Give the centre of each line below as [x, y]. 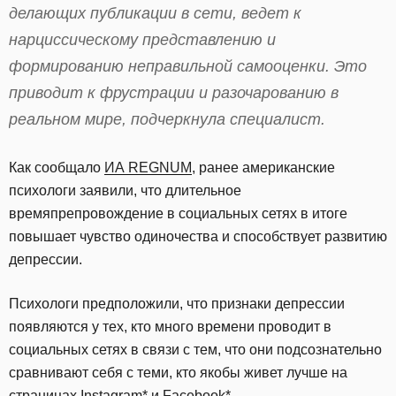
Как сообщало [57, 168]
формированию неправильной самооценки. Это [188, 66]
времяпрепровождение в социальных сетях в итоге [178, 213]
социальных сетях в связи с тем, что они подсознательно [195, 350]
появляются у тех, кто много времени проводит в [170, 327]
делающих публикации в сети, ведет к [155, 13]
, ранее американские [263, 168]
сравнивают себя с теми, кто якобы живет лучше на [178, 373]
